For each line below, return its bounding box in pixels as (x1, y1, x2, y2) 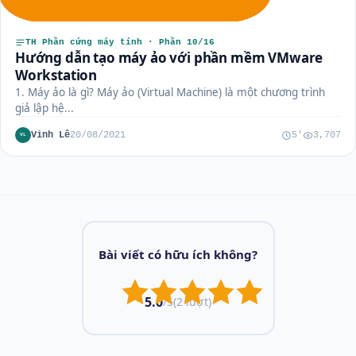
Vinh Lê (31, 129, 70, 141)
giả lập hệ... (15, 101, 74, 116)
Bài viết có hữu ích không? (99, 246, 257, 262)
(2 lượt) (173, 294, 211, 310)
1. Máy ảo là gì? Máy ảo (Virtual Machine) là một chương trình (15, 85, 325, 100)
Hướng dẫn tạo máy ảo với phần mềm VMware (15, 48, 323, 68)
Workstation (15, 66, 98, 85)
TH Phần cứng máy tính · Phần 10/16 (25, 37, 215, 48)
